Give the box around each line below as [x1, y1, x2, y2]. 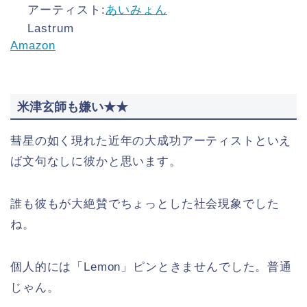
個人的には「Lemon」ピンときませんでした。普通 [10, 260, 292, 273]
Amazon [10, 39, 56, 53]
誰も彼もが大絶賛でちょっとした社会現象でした [10, 197, 280, 210]
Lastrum [27, 22, 74, 36]
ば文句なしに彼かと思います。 [10, 154, 182, 168]
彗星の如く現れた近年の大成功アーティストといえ [10, 134, 292, 147]
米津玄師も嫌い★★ [17, 99, 128, 114]
